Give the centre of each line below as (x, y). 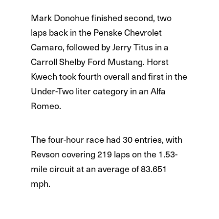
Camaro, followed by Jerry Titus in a (99, 47)
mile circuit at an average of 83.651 (99, 169)
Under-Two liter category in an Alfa (98, 91)
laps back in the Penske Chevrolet (96, 32)
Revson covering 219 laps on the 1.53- (104, 154)
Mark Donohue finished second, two (101, 18)
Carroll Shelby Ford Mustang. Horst (99, 62)
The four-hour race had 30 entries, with (106, 139)
